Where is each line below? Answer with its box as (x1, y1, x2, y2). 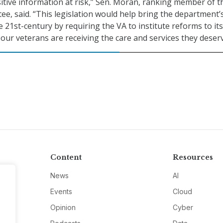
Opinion (50, 203, 76, 212)
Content (50, 153, 82, 162)
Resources (173, 153, 214, 162)
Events (50, 187, 72, 196)
